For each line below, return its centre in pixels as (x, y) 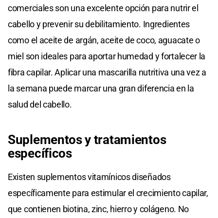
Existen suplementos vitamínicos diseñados (89, 177)
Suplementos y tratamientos (87, 139)
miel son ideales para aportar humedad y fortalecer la (107, 56)
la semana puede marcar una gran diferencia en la (101, 88)
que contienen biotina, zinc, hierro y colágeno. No (99, 209)
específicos (40, 153)
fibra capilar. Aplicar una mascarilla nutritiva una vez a (107, 72)
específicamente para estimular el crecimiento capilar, (108, 193)
